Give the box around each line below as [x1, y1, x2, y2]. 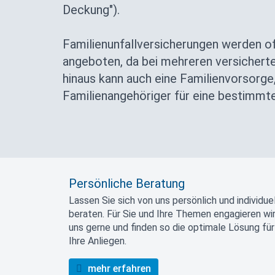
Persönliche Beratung [69, 176, 185, 191]
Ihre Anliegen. [69, 235, 126, 247]
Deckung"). [63, 2, 120, 17]
